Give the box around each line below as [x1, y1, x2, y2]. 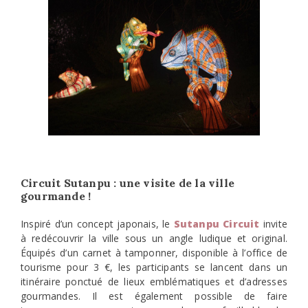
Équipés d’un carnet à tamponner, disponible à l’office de [21, 246, 287, 260]
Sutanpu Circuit [173, 217, 260, 231]
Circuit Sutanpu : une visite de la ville [21, 176, 235, 190]
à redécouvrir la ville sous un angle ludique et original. [21, 232, 287, 245]
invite [259, 217, 287, 231]
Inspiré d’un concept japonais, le [21, 217, 174, 231]
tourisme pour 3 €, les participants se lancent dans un [21, 261, 287, 274]
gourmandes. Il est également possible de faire [21, 289, 287, 303]
